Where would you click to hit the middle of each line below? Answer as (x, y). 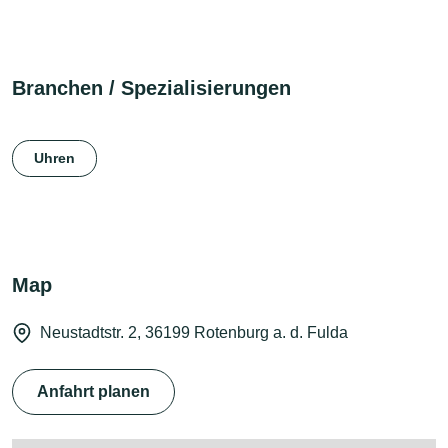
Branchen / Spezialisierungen (151, 87)
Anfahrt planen (93, 391)
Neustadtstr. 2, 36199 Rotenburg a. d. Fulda (194, 332)
